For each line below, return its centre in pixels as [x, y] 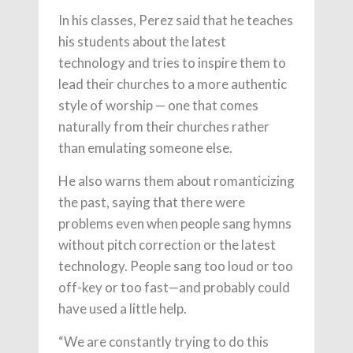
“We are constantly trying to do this [163, 341]
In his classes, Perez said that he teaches [176, 20]
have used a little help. [123, 308]
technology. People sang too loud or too [176, 266]
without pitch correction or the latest [167, 244]
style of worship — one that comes [158, 105]
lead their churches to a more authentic [173, 84]
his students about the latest [142, 41]
